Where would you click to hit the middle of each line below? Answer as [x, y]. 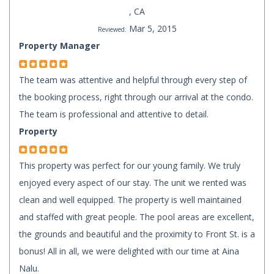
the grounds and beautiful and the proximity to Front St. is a [137, 234]
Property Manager [59, 46]
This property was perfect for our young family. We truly [130, 166]
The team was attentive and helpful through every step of [133, 80]
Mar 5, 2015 [153, 29]
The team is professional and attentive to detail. [114, 114]
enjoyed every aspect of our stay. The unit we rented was [133, 183]
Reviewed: [112, 30]
